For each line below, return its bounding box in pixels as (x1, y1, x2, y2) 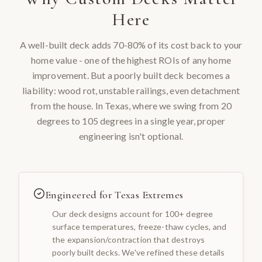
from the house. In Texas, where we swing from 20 (30, 100, 232, 111)
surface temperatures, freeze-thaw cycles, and (52, 222, 227, 232)
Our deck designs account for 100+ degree (52, 209, 213, 219)
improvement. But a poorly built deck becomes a (32, 70, 230, 81)
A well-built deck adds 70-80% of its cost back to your (19, 39, 243, 50)
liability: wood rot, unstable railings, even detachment (22, 85, 240, 96)
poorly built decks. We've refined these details (52, 247, 225, 257)
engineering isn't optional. (78, 130, 184, 142)
